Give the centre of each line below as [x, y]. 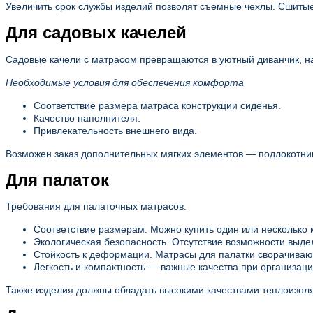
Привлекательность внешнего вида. [115, 130]
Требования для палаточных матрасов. [96, 206]
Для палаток [57, 180]
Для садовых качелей [96, 32]
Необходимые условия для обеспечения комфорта [125, 82]
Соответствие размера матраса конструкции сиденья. [157, 105]
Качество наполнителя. [87, 118]
